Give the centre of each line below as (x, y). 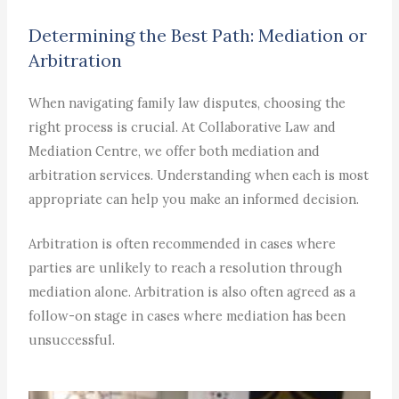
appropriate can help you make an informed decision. (194, 199)
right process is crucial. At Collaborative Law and (183, 126)
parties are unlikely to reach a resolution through (186, 268)
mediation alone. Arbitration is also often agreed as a (192, 292)
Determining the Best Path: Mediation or (198, 35)
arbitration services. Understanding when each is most (199, 175)
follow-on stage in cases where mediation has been (187, 316)
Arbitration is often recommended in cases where (183, 244)
